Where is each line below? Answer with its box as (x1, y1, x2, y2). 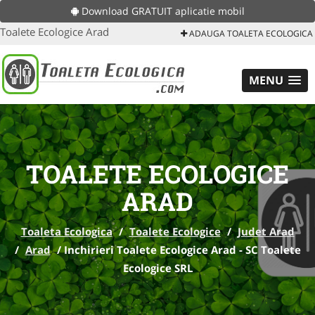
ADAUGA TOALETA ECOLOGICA (187, 27, 313, 39)
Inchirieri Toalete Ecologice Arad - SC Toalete (63, 243, 301, 257)
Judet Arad (237, 224, 295, 238)
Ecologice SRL (122, 261, 193, 275)
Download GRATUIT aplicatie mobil (78, 4, 245, 18)
